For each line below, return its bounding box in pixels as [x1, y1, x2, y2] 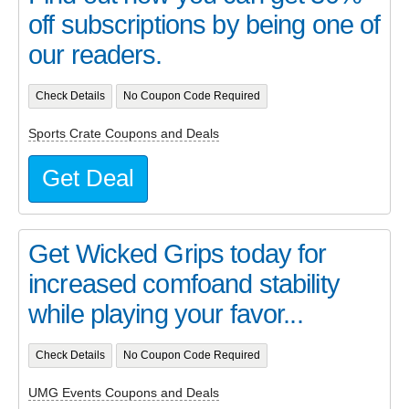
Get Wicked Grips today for [28, 239, 327, 269]
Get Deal [42, 165, 134, 192]
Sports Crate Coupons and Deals [28, 125, 219, 141]
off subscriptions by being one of [28, 10, 381, 40]
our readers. [28, 40, 163, 70]
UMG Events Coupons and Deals [28, 384, 219, 400]
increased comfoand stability [28, 269, 340, 299]
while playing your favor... [28, 299, 303, 330]
